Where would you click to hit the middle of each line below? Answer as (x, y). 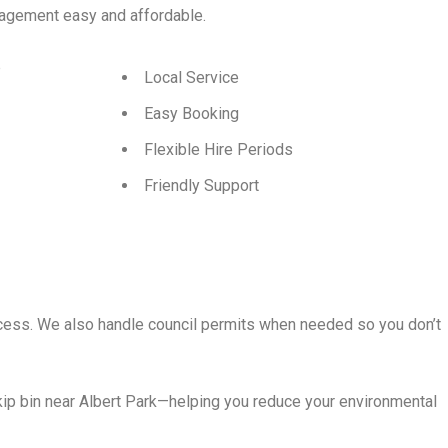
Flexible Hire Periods (218, 149)
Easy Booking (191, 113)
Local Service (191, 77)
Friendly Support (201, 185)
